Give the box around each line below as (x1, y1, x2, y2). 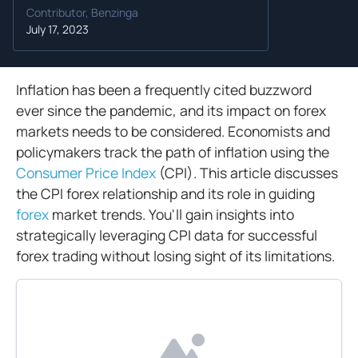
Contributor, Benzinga (26, 5, 138, 20)
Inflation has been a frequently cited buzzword (16, 80, 312, 99)
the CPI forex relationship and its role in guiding (16, 184, 315, 203)
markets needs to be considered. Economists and (16, 121, 330, 141)
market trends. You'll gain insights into (49, 205, 294, 224)
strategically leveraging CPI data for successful (16, 225, 317, 245)
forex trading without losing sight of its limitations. (16, 246, 338, 265)
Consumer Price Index (16, 163, 156, 182)
